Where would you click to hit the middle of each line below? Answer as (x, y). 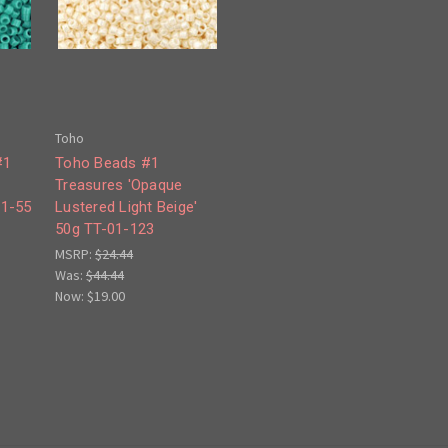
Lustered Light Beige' (126, 207)
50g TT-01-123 (105, 229)
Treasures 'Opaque (119, 185)
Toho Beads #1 (107, 163)
